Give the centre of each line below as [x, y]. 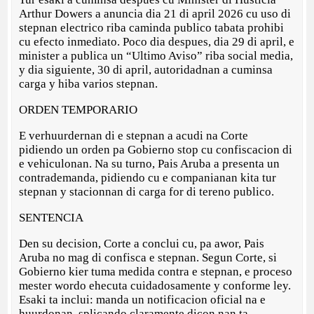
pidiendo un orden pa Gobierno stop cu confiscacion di [156, 149]
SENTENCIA [52, 217]
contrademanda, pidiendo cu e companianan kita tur [148, 177]
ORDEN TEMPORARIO [78, 109]
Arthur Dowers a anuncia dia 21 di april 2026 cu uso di [155, 13]
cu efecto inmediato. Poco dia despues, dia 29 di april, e [157, 41]
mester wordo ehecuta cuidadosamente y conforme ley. [155, 285]
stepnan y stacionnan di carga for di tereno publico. [147, 191]
